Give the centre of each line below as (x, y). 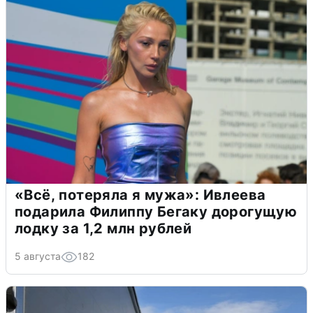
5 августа (38, 256)
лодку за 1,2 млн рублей (103, 229)
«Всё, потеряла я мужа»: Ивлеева (140, 195)
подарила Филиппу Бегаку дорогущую (156, 212)
